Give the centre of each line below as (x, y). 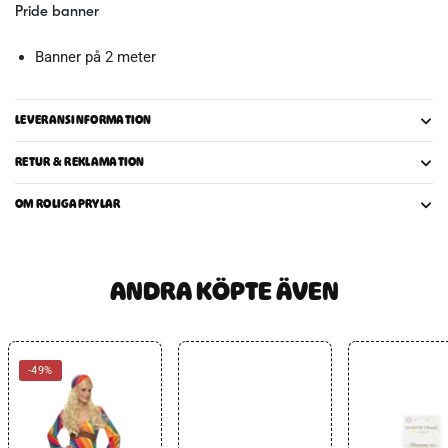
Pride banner (59, 12)
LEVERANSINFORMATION (83, 120)
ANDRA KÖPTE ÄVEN (224, 291)
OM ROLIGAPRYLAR (68, 204)
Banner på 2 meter (95, 57)
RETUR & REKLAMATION (80, 162)
